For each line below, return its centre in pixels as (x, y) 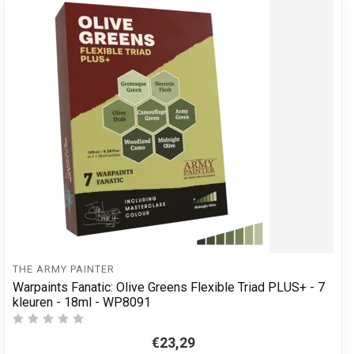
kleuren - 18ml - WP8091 (82, 302)
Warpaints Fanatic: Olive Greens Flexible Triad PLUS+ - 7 (169, 287)
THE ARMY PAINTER (64, 269)
